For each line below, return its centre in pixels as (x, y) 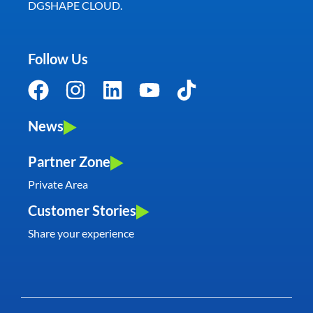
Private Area (58, 184)
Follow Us (58, 59)
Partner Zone (69, 162)
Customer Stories (82, 210)
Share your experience (81, 233)
